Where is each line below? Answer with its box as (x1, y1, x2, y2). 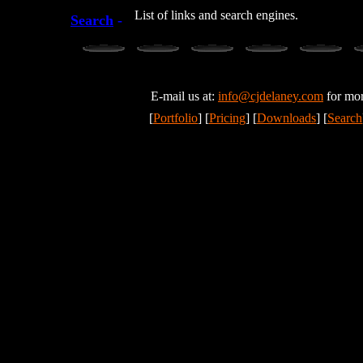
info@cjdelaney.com (218, 89, 323, 103)
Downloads (257, 111, 316, 125)
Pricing (209, 111, 246, 125)
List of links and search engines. (135, 8, 298, 22)
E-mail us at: (151, 89, 218, 103)
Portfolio (153, 111, 198, 125)
